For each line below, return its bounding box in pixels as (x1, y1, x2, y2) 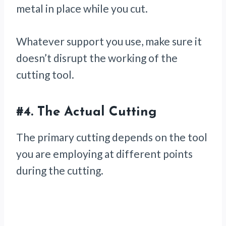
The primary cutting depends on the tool (16, 131, 207, 144)
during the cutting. (16, 164, 103, 177)
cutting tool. (16, 68, 74, 81)
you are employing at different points (16, 147, 193, 160)
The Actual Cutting (37, 105, 157, 120)
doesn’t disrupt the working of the (16, 51, 178, 65)
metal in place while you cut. (16, 2, 148, 15)
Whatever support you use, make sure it (16, 35, 202, 48)
